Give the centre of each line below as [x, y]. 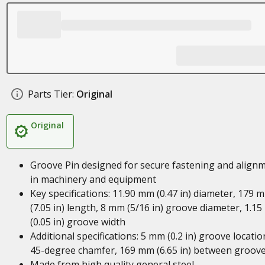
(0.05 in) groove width [77, 222]
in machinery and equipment [93, 179]
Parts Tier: [51, 94]
